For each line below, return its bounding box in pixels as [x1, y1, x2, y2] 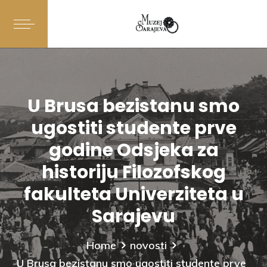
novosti [130, 238, 167, 252]
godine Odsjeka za [48, 138, 219, 163]
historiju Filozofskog [41, 160, 226, 185]
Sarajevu [92, 204, 175, 229]
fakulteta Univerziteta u [23, 182, 244, 207]
